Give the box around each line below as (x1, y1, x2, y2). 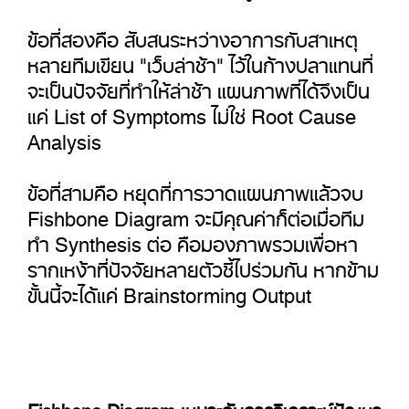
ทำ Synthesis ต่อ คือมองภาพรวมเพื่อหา (27, 221, 358, 257)
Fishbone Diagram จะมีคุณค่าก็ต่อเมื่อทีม (27, 195, 364, 232)
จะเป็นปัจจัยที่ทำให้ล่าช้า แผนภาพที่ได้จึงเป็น (27, 68, 370, 104)
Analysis (27, 119, 101, 155)
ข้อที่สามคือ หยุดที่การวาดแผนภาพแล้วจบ (27, 170, 363, 206)
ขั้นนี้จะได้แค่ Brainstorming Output (27, 272, 311, 309)
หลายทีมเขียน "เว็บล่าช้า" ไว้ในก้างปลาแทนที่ (27, 42, 373, 79)
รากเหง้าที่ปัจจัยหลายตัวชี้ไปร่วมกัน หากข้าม (27, 246, 379, 283)
